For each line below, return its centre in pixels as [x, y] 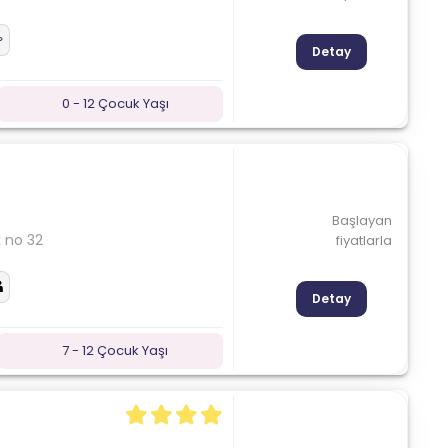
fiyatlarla [363, 240]
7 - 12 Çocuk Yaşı [115, 350]
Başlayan [361, 220]
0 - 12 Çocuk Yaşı [115, 103]
